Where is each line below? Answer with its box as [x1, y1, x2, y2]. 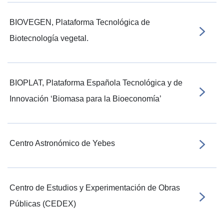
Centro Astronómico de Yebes [9, 139, 115, 147]
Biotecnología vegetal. [9, 34, 88, 42]
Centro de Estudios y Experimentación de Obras [9, 183, 180, 192]
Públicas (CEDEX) [9, 199, 76, 208]
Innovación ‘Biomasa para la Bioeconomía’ [9, 94, 161, 103]
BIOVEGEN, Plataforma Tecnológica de [9, 18, 150, 26]
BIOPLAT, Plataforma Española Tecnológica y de [9, 78, 182, 87]
